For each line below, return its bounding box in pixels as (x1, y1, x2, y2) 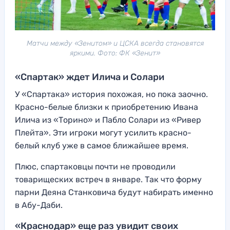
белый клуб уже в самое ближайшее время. (15, 141, 188, 151)
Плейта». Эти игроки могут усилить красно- (15, 128, 191, 138)
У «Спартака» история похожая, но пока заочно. (15, 89, 208, 100)
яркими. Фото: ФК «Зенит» (70, 49, 160, 58)
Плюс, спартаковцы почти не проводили (15, 162, 176, 172)
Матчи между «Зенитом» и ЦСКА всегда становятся (26, 39, 204, 48)
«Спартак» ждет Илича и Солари (15, 71, 164, 83)
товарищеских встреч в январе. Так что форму (15, 175, 202, 185)
